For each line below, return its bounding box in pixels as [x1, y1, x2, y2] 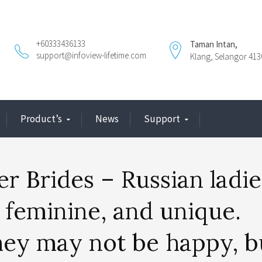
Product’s [20, 112, 62, 125]
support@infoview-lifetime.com [36, 50, 146, 61]
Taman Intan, [190, 39, 237, 50]
